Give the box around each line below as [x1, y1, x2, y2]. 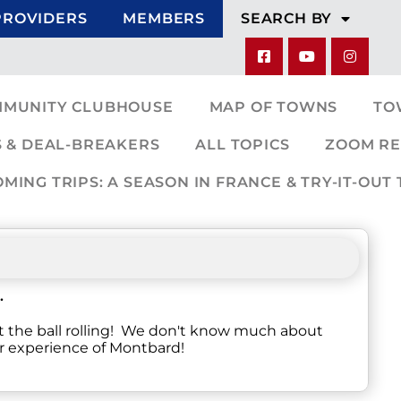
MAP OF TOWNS [209, 98, 338, 115]
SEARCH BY [240, 10, 333, 27]
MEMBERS [123, 10, 205, 27]
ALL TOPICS [195, 136, 290, 153]
